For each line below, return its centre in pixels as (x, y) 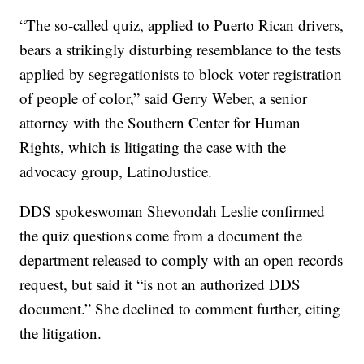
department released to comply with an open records (182, 260)
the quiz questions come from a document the (161, 235)
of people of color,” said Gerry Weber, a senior (164, 98)
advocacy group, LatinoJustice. (116, 171)
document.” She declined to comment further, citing (180, 308)
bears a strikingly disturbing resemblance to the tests (181, 49)
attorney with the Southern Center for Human (160, 122)
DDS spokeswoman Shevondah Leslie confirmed (173, 211)
